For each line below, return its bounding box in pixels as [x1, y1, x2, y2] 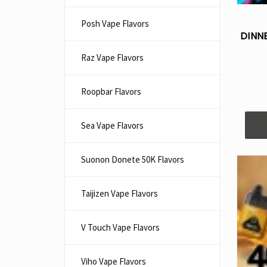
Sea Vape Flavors [81, 120, 144, 131]
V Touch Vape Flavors [81, 222, 160, 233]
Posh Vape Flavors [81, 18, 149, 29]
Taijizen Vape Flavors [81, 188, 158, 199]
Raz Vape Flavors [81, 52, 144, 63]
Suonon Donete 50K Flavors [81, 154, 184, 165]
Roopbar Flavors [81, 86, 141, 97]
